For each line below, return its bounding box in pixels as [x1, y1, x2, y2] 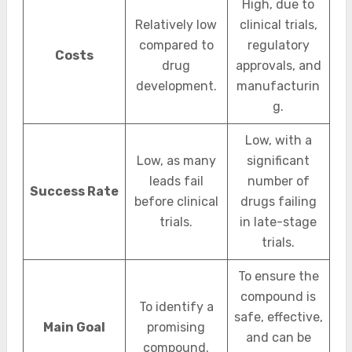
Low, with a [244, 133, 312, 148]
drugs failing [240, 194, 317, 209]
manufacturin [236, 79, 320, 93]
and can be [245, 330, 311, 345]
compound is [240, 289, 316, 304]
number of [247, 174, 310, 189]
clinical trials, [239, 17, 317, 32]
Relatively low [135, 17, 217, 32]
